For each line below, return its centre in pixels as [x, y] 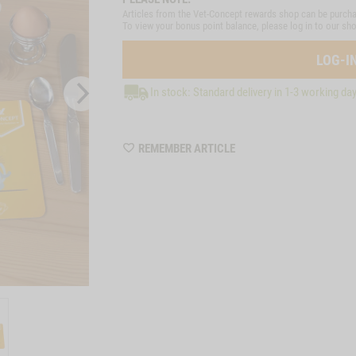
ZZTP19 [254, 164]
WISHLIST [258, 147]
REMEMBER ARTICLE [187, 149]
